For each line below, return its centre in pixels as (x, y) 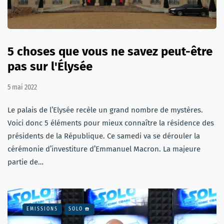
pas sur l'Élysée (50, 67)
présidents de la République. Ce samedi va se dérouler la (104, 136)
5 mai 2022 (22, 87)
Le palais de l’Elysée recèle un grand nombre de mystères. (105, 110)
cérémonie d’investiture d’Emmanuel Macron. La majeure (104, 149)
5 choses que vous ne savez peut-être (110, 52)
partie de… (25, 162)
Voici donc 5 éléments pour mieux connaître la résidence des (111, 123)
